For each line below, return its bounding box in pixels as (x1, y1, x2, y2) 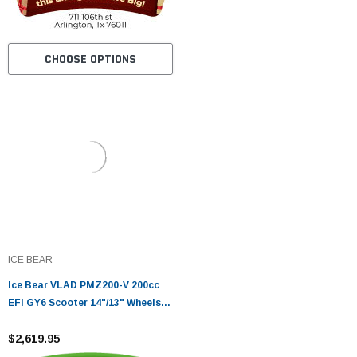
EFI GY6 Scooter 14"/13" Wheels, (8, 297, 164, 309)
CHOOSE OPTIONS (44, 50, 136, 68)
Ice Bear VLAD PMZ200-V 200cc (8, 280, 159, 292)
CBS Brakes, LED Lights (8, 315, 125, 327)
